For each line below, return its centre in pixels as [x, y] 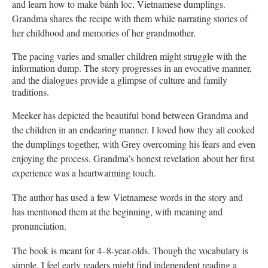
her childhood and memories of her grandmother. [104, 33]
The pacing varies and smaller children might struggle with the [129, 56]
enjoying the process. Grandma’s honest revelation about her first [133, 159]
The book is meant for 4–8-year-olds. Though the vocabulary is [130, 251]
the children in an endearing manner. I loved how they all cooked [133, 130]
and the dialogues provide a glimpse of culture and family [120, 80]
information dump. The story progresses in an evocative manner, [132, 68]
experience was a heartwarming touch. [84, 173]
